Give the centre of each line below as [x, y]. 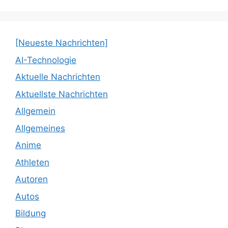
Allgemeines [40, 128]
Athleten [32, 162]
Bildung [31, 213]
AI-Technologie [46, 60]
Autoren [32, 179]
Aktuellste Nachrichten [62, 94]
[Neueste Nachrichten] [62, 43]
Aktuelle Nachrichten [58, 77]
